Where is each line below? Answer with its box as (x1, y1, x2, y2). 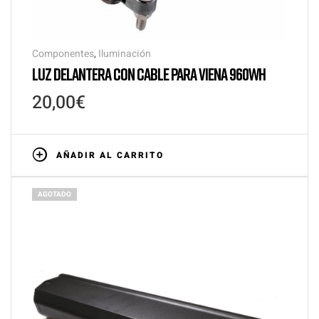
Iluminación (98, 46, 151, 61)
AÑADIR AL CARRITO (56, 148, 164, 162)
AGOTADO (38, 189, 71, 199)
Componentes (32, 46, 94, 61)
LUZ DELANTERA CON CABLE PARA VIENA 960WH (32, 63, 266, 84)
